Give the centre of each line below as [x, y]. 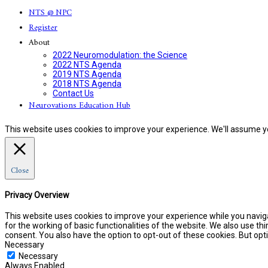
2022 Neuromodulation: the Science [120, 55]
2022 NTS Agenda [87, 64]
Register [43, 28]
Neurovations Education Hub [80, 105]
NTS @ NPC [50, 13]
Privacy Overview [37, 195]
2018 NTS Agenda [87, 83]
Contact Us [73, 93]
